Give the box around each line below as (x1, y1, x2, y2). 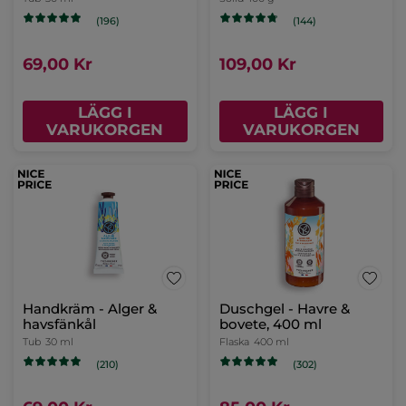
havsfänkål (23, 315, 96, 333)
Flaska (218, 335, 249, 349)
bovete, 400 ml (218, 315, 322, 333)
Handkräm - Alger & (23, 300, 157, 318)
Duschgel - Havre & (218, 300, 350, 318)
